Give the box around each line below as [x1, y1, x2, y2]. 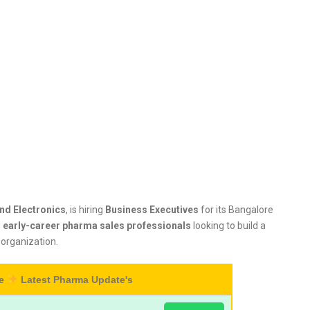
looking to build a [191, 220, 266, 231]
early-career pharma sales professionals [3, 220, 191, 231]
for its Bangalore [199, 204, 273, 215]
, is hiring [66, 204, 105, 215]
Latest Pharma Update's [17, 274, 133, 285]
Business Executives [105, 204, 199, 215]
